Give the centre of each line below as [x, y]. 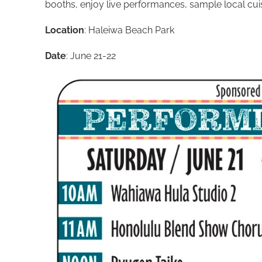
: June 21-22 [91, 56]
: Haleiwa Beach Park [130, 30]
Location [65, 30]
